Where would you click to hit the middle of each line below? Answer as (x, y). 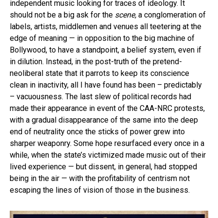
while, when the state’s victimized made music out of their (108, 155)
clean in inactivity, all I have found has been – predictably (106, 85)
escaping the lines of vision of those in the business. (100, 190)
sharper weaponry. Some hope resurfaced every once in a (107, 143)
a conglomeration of (172, 15)
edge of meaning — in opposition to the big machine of (102, 38)
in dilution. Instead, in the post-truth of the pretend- (96, 61)
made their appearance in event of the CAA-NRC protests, (107, 108)
